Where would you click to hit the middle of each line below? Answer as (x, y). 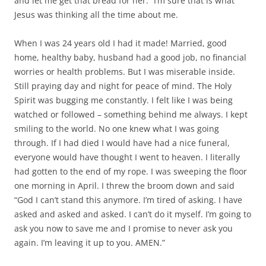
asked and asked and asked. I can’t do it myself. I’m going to (133, 214)
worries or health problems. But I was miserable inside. (125, 72)
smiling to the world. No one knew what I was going (117, 129)
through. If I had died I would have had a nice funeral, (122, 143)
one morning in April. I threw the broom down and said (124, 186)
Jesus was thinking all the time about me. (96, 15)
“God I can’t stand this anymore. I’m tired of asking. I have (128, 200)
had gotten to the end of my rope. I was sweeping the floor (131, 172)
